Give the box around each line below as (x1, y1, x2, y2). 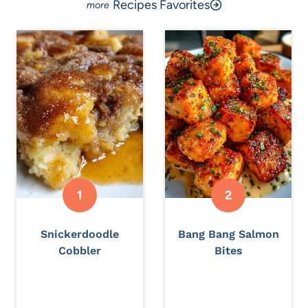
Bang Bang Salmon (177, 228, 279, 241)
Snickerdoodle (41, 228, 119, 241)
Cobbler (58, 244, 101, 258)
